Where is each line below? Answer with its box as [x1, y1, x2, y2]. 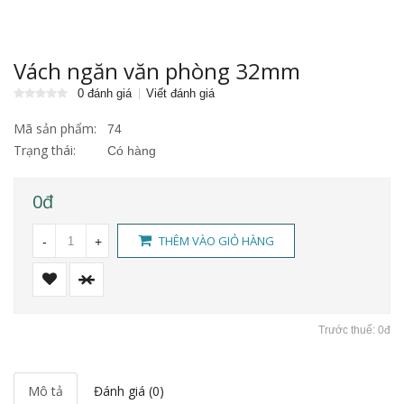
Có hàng [107, 143, 156, 159]
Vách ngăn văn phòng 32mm [14, 56, 300, 87]
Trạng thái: [14, 142, 76, 160]
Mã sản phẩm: [14, 120, 96, 138]
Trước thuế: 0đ [318, 324, 390, 337]
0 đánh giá [78, 87, 132, 101]
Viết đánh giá [146, 87, 215, 101]
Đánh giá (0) [94, 382, 164, 400]
